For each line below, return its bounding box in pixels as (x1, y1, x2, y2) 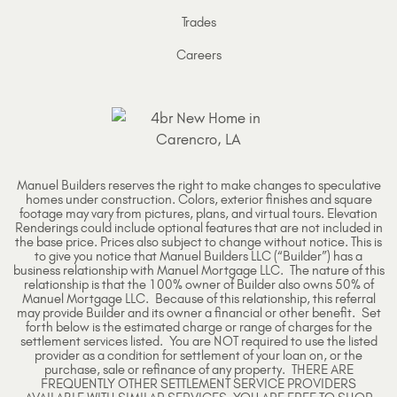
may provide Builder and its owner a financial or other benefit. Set (16, 305, 381, 322)
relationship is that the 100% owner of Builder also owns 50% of (23, 276, 374, 293)
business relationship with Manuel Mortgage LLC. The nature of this (12, 262, 385, 279)
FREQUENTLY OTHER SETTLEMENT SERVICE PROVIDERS (41, 376, 356, 393)
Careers (175, 47, 222, 64)
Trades (181, 14, 216, 31)
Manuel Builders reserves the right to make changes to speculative (16, 177, 381, 194)
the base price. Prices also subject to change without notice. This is (15, 234, 382, 251)
